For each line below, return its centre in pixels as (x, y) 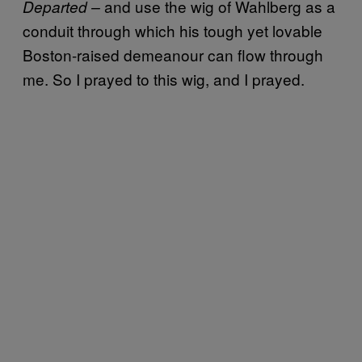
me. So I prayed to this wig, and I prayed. (164, 78)
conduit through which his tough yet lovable (173, 30)
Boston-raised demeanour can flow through (173, 54)
